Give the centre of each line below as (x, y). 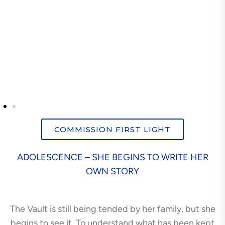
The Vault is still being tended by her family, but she (113, 209)
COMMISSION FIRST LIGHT (113, 129)
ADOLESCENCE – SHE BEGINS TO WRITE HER (113, 157)
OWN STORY (113, 171)
